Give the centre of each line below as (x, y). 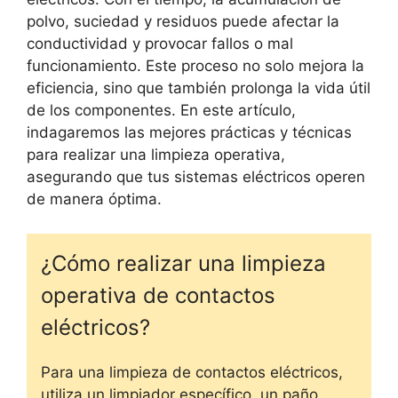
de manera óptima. (94, 199)
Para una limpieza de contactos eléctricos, (192, 372)
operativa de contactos (158, 295)
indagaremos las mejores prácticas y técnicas (189, 133)
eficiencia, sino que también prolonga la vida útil (199, 88)
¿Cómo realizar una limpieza (183, 263)
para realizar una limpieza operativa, (156, 155)
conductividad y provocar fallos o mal (160, 44)
